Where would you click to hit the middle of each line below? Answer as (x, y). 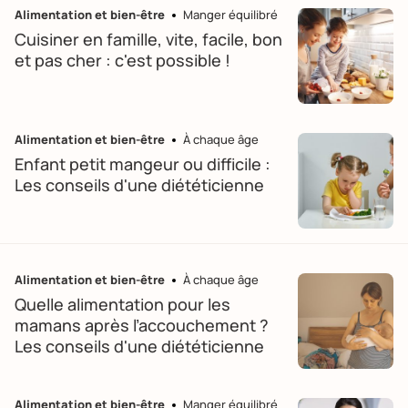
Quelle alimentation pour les (122, 304)
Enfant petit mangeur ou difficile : (143, 164)
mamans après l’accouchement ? (142, 325)
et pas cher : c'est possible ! (122, 60)
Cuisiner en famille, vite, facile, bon (148, 39)
